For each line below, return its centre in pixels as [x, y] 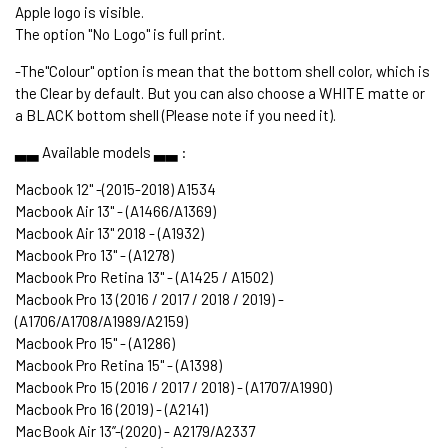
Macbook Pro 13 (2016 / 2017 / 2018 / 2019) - [149, 299]
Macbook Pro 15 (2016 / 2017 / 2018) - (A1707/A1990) [173, 387]
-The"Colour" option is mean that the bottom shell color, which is [222, 71]
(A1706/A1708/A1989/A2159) [101, 321]
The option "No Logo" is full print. [120, 34]
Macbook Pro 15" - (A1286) [95, 343]
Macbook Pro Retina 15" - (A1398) [118, 365]
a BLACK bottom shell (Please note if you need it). [175, 115]
